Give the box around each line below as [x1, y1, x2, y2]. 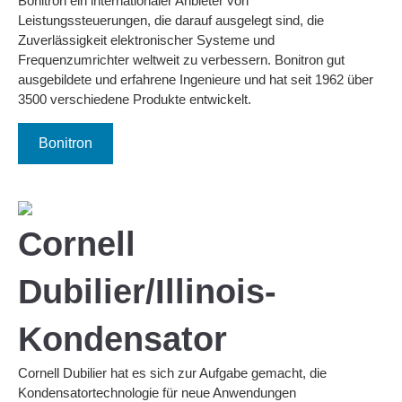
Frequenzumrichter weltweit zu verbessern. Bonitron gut [18, 52, 345, 68]
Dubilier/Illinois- [18, 272, 276, 310]
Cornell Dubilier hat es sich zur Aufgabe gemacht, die [18, 364, 327, 380]
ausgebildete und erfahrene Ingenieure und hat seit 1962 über [18, 72, 373, 88]
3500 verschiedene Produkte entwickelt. [18, 92, 251, 108]
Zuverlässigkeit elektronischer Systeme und [18, 32, 275, 48]
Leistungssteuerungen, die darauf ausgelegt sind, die [18, 13, 324, 29]
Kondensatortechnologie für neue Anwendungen [18, 384, 296, 400]
